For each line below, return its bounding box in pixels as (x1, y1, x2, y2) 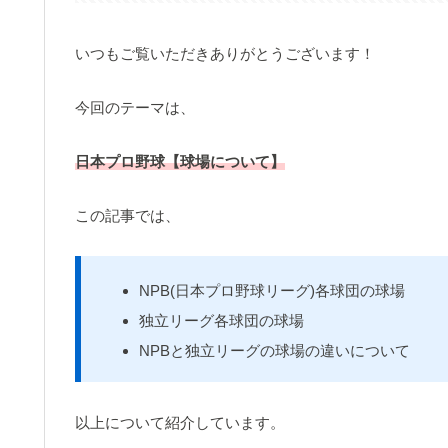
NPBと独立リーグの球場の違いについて (139, 342, 410, 360)
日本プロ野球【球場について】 (75, 153, 285, 171)
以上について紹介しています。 (75, 414, 285, 432)
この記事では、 (75, 207, 180, 225)
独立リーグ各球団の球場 (139, 312, 304, 330)
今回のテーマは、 (75, 99, 195, 117)
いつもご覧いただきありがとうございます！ (75, 45, 375, 63)
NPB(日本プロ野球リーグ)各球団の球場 (139, 282, 405, 300)
